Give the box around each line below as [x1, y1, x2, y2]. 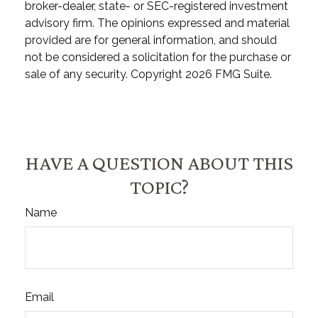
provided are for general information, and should [25, 33, 277, 47]
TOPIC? [129, 175, 189, 198]
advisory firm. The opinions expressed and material [25, 16, 290, 30]
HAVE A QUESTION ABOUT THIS [25, 150, 293, 174]
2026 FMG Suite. [185, 67, 272, 81]
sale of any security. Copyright [25, 67, 185, 81]
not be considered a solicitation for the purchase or [25, 50, 291, 64]
